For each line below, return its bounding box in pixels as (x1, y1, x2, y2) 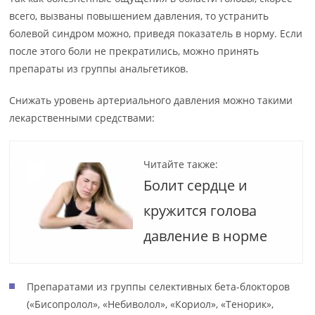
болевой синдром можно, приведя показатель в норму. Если (9, 27, 303, 41)
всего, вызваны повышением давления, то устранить (9, 9, 269, 23)
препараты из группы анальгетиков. (9, 62, 189, 76)
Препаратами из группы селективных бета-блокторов (27, 280, 290, 294)
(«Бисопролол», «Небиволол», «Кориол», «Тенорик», (27, 297, 274, 311)
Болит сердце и (143, 176, 248, 195)
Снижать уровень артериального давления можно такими (9, 94, 293, 108)
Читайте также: (143, 157, 219, 172)
